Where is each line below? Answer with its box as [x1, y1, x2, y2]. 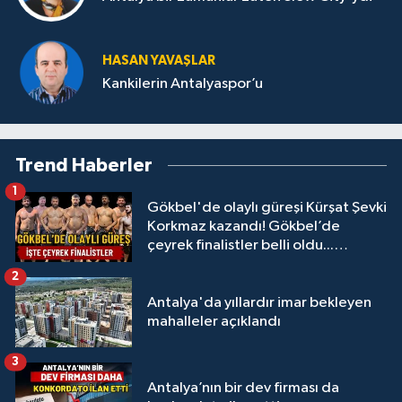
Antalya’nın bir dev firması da [147, 380, 339, 396]
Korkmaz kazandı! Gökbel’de [147, 219, 340, 234]
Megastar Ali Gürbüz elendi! [147, 257, 336, 272]
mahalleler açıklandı [147, 313, 281, 329]
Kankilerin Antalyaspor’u [102, 76, 263, 92]
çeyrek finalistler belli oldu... [147, 238, 334, 253]
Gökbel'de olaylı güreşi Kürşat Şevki [147, 200, 387, 215]
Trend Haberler [15, 155, 153, 175]
